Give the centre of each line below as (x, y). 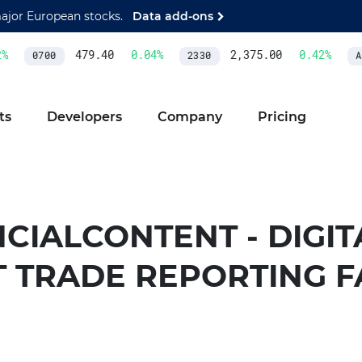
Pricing (282, 117)
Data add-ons (173, 16)
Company (189, 117)
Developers (84, 117)
